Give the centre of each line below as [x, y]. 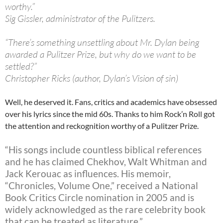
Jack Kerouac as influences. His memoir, [88, 174]
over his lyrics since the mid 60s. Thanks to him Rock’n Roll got [110, 114]
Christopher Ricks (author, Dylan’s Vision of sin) [92, 78]
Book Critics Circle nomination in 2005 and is [100, 198]
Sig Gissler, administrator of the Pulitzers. [80, 19]
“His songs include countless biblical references [103, 150]
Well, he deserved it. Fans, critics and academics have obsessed [111, 102]
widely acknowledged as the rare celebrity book [105, 210]
